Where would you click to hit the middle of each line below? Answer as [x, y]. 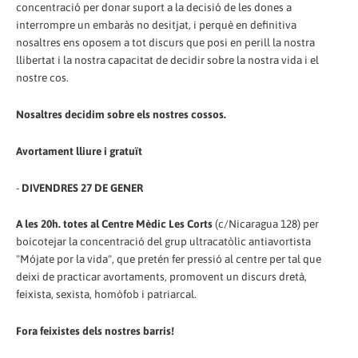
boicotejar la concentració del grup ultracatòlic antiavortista [163, 242]
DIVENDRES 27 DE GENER [82, 187]
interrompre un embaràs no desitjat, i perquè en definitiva [156, 24]
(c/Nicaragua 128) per [266, 224]
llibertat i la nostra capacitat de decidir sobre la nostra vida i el [167, 60]
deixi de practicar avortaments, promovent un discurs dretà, [161, 277]
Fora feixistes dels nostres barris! [95, 331]
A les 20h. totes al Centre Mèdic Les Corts [114, 224]
